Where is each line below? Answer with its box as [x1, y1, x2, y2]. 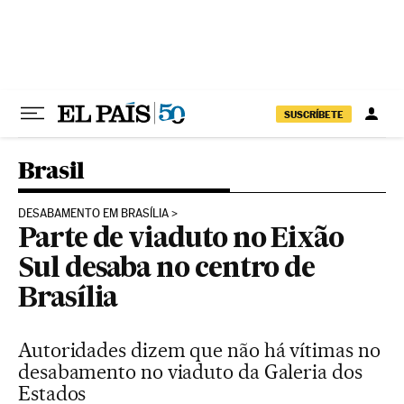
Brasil [18, 156, 85, 184]
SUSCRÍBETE [284, 107, 344, 121]
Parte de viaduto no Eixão [18, 226, 344, 253]
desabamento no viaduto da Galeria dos [18, 360, 363, 383]
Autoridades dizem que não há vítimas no [18, 338, 381, 362]
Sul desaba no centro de [18, 256, 316, 283]
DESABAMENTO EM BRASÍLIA [18, 207, 169, 220]
